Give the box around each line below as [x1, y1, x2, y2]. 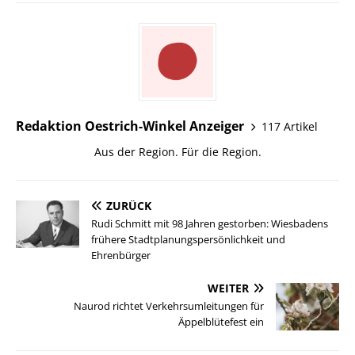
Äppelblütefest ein [178, 315, 264, 330]
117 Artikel [261, 118, 318, 134]
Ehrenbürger [91, 248, 151, 263]
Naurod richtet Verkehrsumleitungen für [74, 299, 264, 314]
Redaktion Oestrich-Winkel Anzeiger [16, 117, 244, 136]
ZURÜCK [106, 198, 151, 214]
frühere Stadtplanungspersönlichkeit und [91, 232, 285, 247]
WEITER [208, 281, 249, 296]
